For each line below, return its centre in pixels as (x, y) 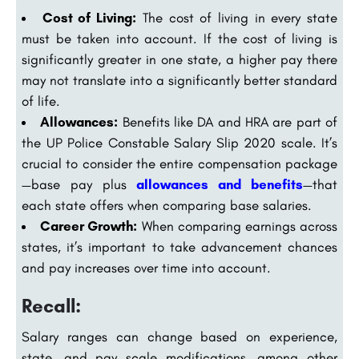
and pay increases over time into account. (146, 268)
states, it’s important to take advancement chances (179, 247)
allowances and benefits (220, 185)
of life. (41, 101)
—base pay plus (79, 185)
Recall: (51, 306)
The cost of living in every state (237, 18)
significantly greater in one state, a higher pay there (179, 60)
